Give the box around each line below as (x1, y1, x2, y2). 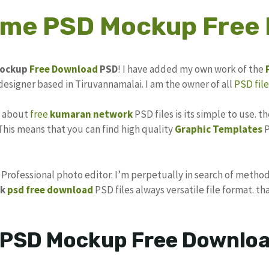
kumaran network (50, 107, 133, 121)
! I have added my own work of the (118, 62, 265, 76)
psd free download (7, 183, 93, 196)
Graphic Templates (175, 122, 262, 136)
